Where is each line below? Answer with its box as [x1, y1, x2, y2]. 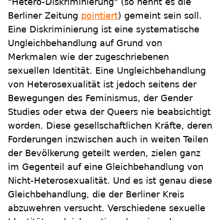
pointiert [81, 10, 118, 21]
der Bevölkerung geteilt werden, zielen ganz [8, 147, 200, 158]
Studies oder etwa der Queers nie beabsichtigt [8, 106, 211, 117]
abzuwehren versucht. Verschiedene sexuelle [8, 202, 205, 213]
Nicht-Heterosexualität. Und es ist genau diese [8, 175, 212, 186]
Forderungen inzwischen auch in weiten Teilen [8, 134, 208, 144]
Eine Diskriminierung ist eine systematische [8, 24, 199, 34]
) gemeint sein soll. [118, 10, 202, 21]
